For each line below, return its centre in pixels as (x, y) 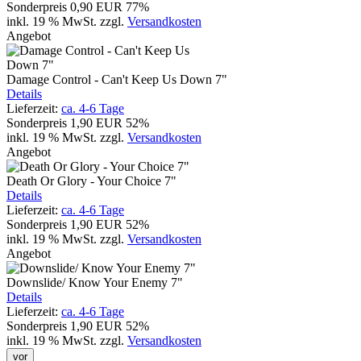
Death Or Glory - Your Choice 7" (91, 180)
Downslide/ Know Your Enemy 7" (95, 282)
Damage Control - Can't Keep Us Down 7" (117, 79)
